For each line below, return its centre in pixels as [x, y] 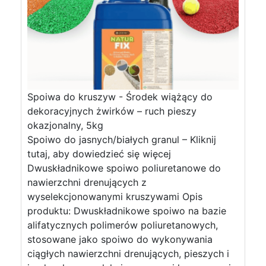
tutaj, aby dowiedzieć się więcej [99, 154]
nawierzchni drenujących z [87, 182]
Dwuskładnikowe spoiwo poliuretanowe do [124, 168]
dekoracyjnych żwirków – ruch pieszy [112, 111]
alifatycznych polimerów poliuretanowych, [123, 225]
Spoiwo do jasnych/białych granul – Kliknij [122, 140]
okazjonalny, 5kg [65, 125]
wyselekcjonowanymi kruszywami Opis [115, 197]
